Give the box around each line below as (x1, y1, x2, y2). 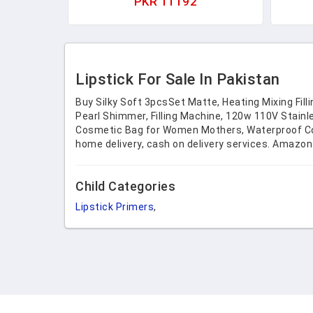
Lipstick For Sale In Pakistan (75, 71, 280, 88)
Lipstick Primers (75, 201, 154, 212)
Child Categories (75, 179, 175, 194)
